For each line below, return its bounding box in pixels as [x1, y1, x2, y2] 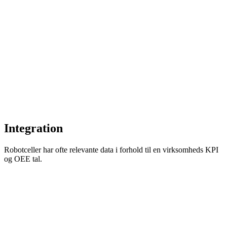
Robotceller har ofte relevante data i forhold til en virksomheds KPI [4, 145, 218, 154]
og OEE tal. [4, 154, 42, 163]
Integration [4, 121, 63, 135]
